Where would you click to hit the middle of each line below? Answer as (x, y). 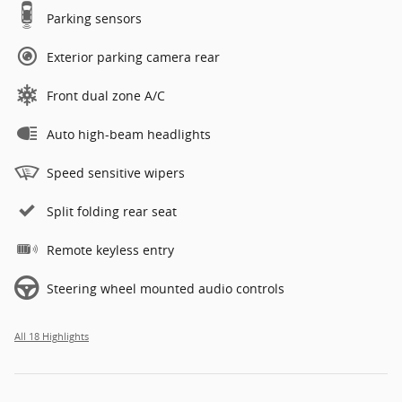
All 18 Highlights (52, 337)
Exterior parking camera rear (133, 57)
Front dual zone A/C (106, 96)
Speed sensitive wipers (116, 173)
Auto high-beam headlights (129, 135)
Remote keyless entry (110, 250)
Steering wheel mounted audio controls (166, 289)
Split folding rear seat (112, 212)
